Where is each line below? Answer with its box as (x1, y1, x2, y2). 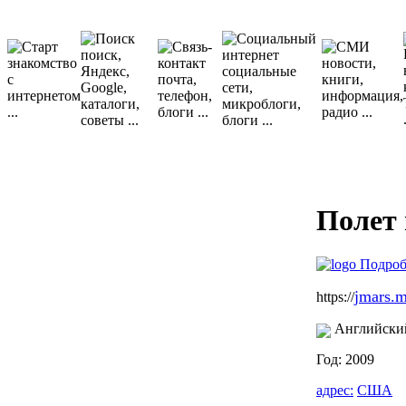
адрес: (316, 382, 353, 399)
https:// (316, 289, 354, 305)
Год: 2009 (316, 352, 374, 368)
